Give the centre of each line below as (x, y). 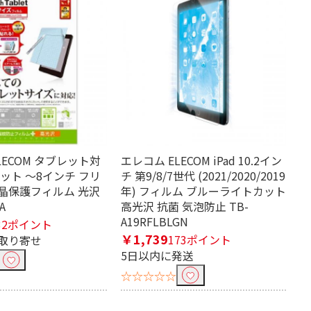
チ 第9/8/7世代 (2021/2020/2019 (203, 176)
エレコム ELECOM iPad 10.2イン (201, 160)
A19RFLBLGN (154, 221)
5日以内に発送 (157, 255)
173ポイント (200, 239)
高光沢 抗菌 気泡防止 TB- (185, 206)
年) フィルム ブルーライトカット (203, 191)
